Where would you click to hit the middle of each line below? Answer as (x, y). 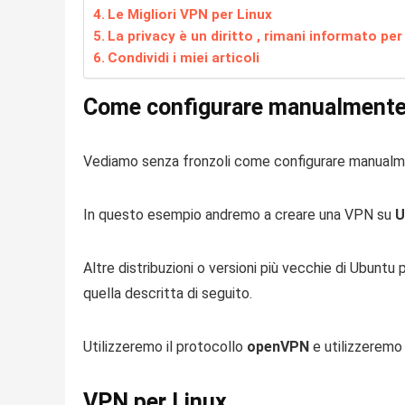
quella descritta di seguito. (168, 294)
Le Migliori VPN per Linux (190, 15)
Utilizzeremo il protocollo (165, 347)
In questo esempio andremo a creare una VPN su (239, 215)
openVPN (278, 347)
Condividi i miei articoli (184, 58)
